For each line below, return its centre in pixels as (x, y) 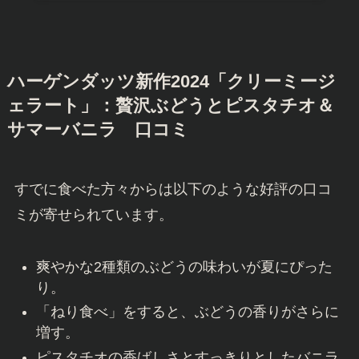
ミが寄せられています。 (93, 214)
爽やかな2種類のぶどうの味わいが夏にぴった (184, 266)
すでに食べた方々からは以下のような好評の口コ (173, 189)
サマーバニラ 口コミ (98, 129)
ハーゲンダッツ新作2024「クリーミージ (171, 81)
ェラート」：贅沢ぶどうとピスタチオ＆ (170, 105)
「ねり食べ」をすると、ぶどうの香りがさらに (187, 312)
